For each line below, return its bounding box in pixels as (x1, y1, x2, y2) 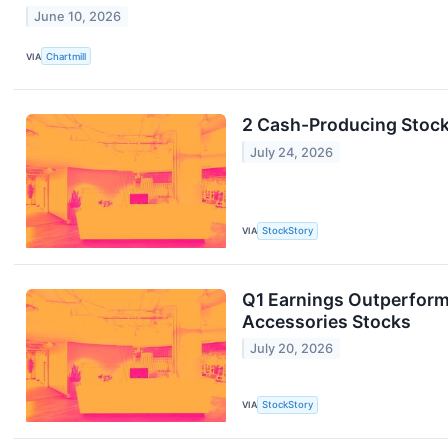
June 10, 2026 (34, 9, 122, 25)
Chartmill (46, 50, 87, 62)
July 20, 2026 (250, 340, 334, 356)
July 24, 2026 (250, 144, 334, 160)
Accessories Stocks (242, 310, 411, 332)
